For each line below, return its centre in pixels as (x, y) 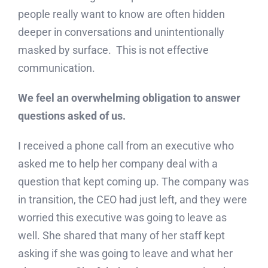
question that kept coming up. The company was (133, 182)
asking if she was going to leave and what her (125, 254)
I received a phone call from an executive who (126, 146)
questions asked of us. (71, 116)
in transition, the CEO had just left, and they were (132, 200)
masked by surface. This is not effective (113, 50)
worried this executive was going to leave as (122, 218)
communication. (56, 68)
